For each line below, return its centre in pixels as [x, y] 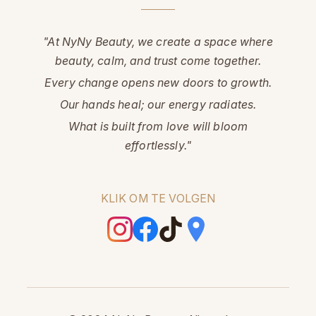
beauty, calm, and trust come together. [158, 61]
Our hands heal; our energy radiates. [158, 105]
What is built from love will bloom [158, 127]
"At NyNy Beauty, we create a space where [158, 42]
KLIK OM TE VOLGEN [158, 199]
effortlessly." [158, 146]
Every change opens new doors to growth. [158, 83]
